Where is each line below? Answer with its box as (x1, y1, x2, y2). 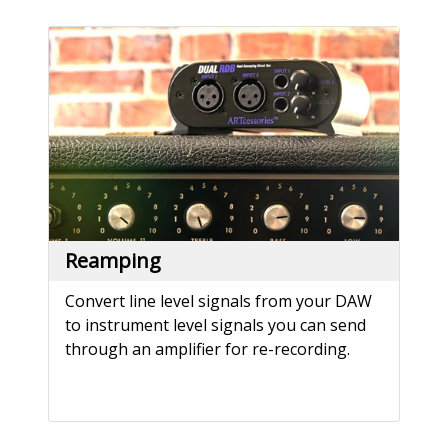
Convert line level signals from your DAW (65, 289, 372, 312)
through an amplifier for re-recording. (65, 337, 350, 360)
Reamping (65, 246, 161, 274)
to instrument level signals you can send (65, 313, 366, 336)
